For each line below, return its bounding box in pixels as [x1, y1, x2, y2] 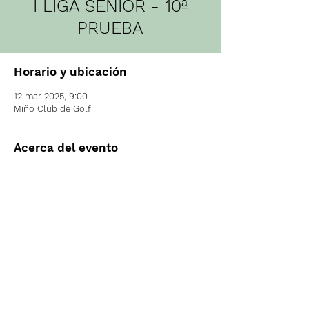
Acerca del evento [14, 141, 118, 154]
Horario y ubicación [14, 65, 127, 79]
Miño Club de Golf [14, 103, 91, 114]
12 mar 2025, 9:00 [14, 91, 88, 101]
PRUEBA [77, 18, 143, 38]
